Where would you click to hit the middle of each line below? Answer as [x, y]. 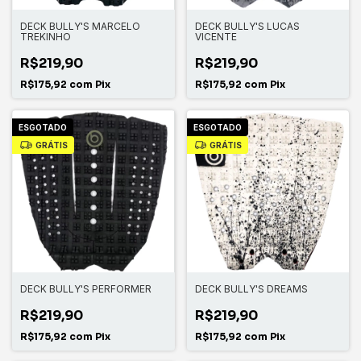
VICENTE [216, 36]
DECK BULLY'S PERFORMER [86, 289]
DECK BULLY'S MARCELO [80, 26]
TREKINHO [46, 36]
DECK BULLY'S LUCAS [247, 26]
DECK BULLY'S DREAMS [251, 289]
